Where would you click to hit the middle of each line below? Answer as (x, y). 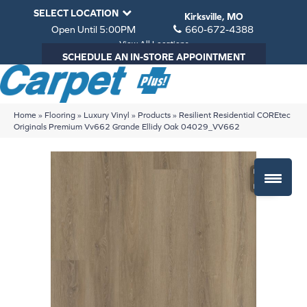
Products (154, 114)
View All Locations (153, 44)
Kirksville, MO (213, 16)
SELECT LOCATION (76, 13)
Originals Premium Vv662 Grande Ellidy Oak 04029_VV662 (127, 126)
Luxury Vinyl (107, 114)
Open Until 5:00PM (94, 29)
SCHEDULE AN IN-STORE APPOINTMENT (153, 57)
